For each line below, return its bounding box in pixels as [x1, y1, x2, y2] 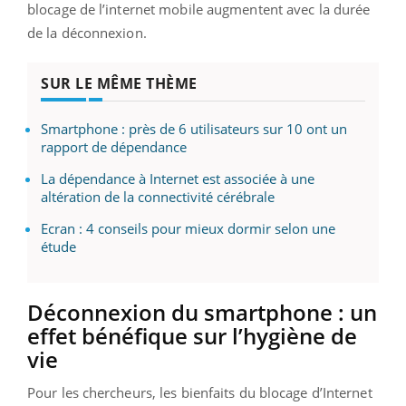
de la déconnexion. [27, 24, 147, 43]
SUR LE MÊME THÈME [41, 73, 198, 94]
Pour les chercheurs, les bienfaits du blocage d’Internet [27, 383, 372, 402]
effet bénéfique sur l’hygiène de [27, 321, 357, 352]
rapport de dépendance [41, 138, 187, 157]
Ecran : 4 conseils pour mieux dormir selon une [41, 219, 335, 238]
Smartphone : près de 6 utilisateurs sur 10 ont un [41, 120, 347, 139]
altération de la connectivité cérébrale [41, 188, 275, 207]
